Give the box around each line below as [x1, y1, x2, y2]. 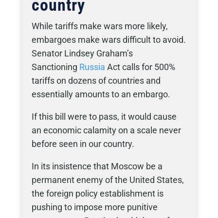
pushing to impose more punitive [31, 202, 158, 212]
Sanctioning [31, 62, 79, 72]
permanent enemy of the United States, [31, 175, 184, 185]
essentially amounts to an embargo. [31, 89, 170, 99]
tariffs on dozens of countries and [31, 75, 161, 86]
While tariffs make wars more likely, [31, 21, 168, 31]
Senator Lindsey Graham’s [31, 48, 133, 58]
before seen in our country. [31, 139, 134, 149]
